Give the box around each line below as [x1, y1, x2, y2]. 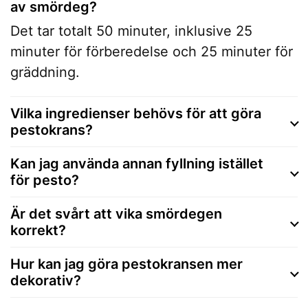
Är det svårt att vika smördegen [10, 205, 222, 222]
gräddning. [10, 63, 80, 80]
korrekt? [10, 221, 66, 239]
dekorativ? [10, 272, 81, 289]
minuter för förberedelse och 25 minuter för [10, 43, 293, 60]
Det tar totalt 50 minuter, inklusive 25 [10, 22, 252, 39]
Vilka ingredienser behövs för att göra [10, 104, 261, 122]
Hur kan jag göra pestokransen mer [10, 255, 243, 272]
